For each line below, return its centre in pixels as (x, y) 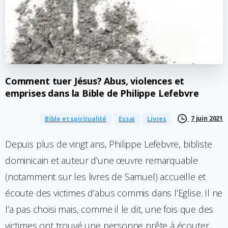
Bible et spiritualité (76, 119)
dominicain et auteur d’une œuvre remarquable (102, 161)
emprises (25, 93)
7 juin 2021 (207, 118)
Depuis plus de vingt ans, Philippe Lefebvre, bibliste (109, 144)
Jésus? (88, 81)
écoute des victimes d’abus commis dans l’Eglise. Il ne (114, 193)
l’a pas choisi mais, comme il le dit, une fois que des (109, 209)
